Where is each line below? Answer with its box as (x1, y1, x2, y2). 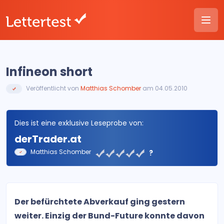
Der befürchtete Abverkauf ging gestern (14, 195, 185, 207)
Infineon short (6, 63, 92, 80)
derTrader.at (14, 131, 81, 146)
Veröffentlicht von (26, 84, 80, 93)
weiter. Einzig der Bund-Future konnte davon (14, 209, 204, 221)
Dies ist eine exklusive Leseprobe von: (14, 117, 143, 128)
